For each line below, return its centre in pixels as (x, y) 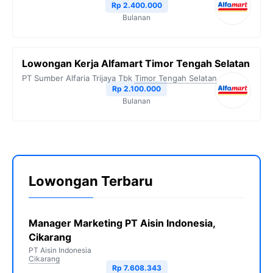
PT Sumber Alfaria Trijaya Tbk (77, 78)
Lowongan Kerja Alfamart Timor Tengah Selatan (136, 63)
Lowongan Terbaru (91, 181)
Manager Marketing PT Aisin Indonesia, (122, 223)
